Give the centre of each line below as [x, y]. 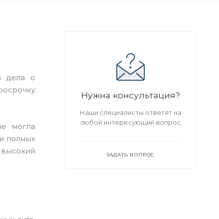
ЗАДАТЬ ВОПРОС [131, 155]
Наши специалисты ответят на [131, 112]
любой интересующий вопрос [131, 122]
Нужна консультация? [131, 95]
